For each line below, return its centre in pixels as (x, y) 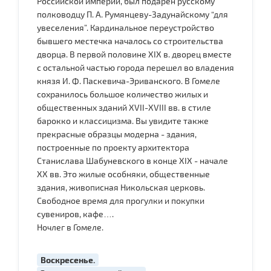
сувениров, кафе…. (75, 214)
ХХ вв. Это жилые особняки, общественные (123, 174)
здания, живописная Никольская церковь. (121, 187)
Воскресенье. (68, 260)
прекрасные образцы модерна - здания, (117, 134)
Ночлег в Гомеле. (70, 227)
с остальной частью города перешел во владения (135, 67)
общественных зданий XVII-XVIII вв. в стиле (124, 107)
